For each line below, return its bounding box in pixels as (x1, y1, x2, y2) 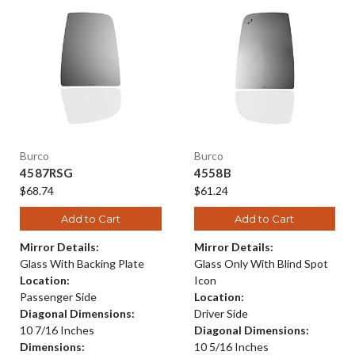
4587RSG (20, 166, 73, 181)
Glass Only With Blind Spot (193, 257, 328, 271)
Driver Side (193, 307, 248, 321)
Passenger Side (20, 290, 97, 304)
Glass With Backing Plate (20, 257, 144, 271)
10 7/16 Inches (20, 323, 94, 338)
